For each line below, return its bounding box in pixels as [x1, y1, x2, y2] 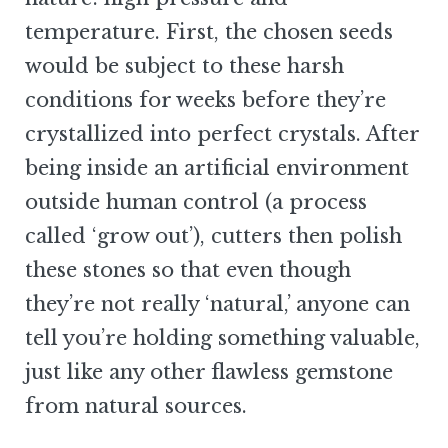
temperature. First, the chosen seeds [25, 20, 393, 45]
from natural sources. [25, 394, 247, 419]
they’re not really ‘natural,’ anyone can [25, 292, 410, 317]
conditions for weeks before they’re [25, 88, 386, 113]
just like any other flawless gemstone [25, 360, 393, 385]
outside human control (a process [25, 190, 367, 215]
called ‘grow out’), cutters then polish [25, 224, 402, 249]
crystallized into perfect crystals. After [25, 122, 419, 147]
